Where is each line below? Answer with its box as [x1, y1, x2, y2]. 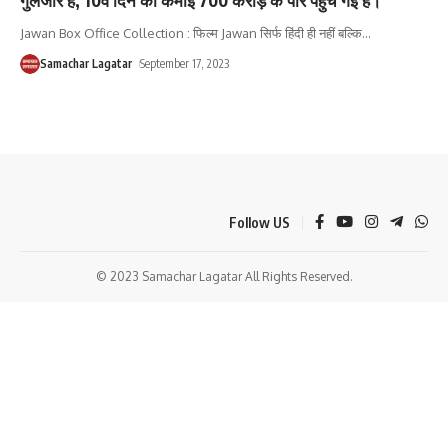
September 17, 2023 [140, 55, 230, 71]
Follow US [229, 213, 290, 231]
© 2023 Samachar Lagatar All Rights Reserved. [95, 269, 353, 284]
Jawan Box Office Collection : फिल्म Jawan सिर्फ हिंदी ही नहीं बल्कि [20, 24, 362, 41]
